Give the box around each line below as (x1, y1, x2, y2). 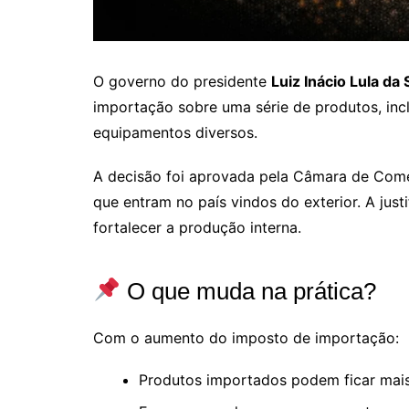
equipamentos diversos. (93, 122, 257, 142)
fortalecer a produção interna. (93, 217, 301, 236)
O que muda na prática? (120, 277, 376, 305)
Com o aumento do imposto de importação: (93, 328, 399, 347)
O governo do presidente (93, 71, 271, 90)
